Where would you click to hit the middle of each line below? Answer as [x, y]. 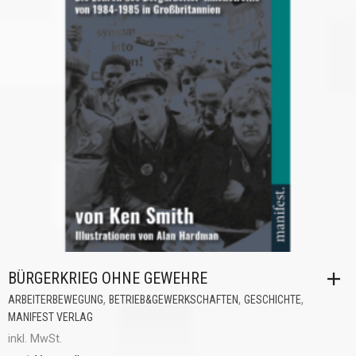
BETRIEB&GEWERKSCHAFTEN [174, 300]
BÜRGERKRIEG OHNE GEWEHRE [108, 278]
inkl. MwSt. [35, 339]
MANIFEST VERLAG [50, 317]
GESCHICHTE [273, 300]
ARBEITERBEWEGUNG [56, 300]
